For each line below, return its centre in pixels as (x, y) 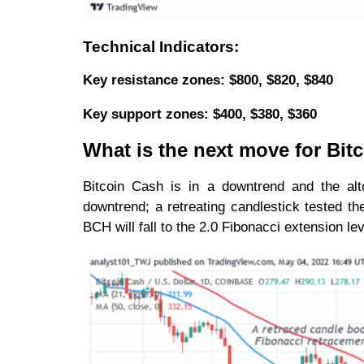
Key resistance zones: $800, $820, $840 (208, 80)
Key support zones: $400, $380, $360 (200, 115)
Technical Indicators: (161, 47)
